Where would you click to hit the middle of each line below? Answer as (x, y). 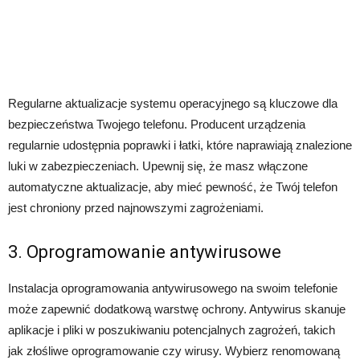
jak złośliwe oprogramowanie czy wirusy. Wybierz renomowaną (174, 351)
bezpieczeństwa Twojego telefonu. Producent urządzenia (157, 125)
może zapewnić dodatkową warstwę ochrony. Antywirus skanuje (177, 309)
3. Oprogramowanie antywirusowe (145, 252)
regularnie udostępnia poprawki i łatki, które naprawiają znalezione (180, 145)
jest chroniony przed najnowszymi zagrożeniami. (136, 208)
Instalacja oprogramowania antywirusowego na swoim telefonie (173, 288)
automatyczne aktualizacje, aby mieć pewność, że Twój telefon (173, 187)
